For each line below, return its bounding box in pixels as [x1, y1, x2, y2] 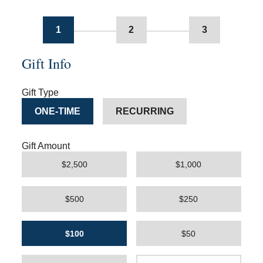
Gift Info [22, 53, 72, 73]
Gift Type [22, 87, 59, 97]
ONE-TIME [35, 106, 81, 116]
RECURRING [115, 106, 174, 116]
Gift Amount [22, 141, 70, 151]
